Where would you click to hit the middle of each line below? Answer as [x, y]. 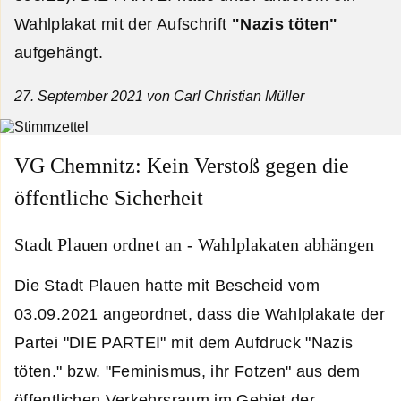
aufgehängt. [59, 52]
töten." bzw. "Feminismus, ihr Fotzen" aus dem [188, 372]
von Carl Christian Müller [224, 96]
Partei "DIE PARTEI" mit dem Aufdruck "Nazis [184, 343]
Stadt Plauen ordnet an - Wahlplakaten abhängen [195, 244]
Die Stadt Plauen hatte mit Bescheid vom [167, 286]
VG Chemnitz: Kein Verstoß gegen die [182, 165]
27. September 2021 [79, 96]
